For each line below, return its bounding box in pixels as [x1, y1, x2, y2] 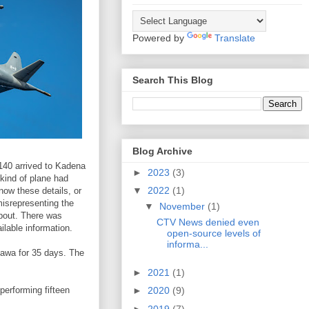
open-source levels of [166, 228, 261, 239]
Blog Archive [132, 145, 192, 157]
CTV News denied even [156, 217, 259, 228]
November [159, 201, 208, 212]
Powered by [132, 32, 187, 43]
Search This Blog [132, 74, 213, 86]
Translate [215, 32, 255, 43]
